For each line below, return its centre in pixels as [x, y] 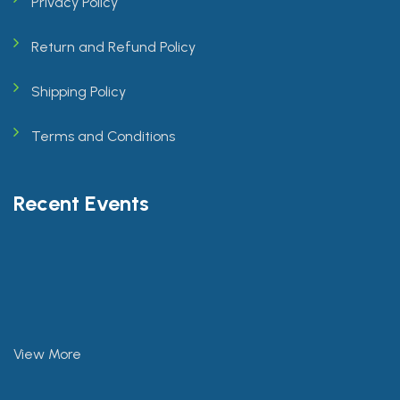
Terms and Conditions [103, 136]
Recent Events [81, 203]
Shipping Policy [79, 92]
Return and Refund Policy [113, 47]
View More [47, 354]
